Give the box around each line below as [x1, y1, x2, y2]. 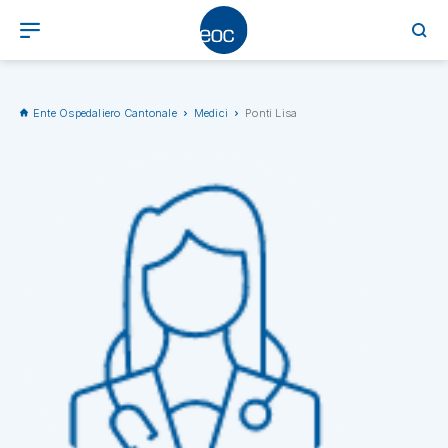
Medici [193, 106, 229, 120]
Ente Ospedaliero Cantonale [33, 106, 177, 120]
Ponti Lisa [245, 106, 298, 120]
